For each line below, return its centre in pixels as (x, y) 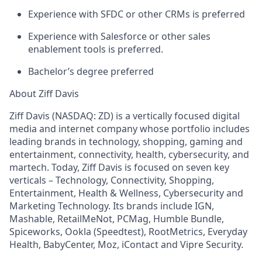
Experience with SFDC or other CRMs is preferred (137, 14)
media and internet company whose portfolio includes (130, 128)
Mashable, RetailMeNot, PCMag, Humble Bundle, (117, 218)
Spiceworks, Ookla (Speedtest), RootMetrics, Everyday (128, 231)
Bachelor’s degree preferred (91, 71)
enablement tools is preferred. (96, 49)
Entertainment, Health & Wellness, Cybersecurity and (126, 193)
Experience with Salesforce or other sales (119, 36)
